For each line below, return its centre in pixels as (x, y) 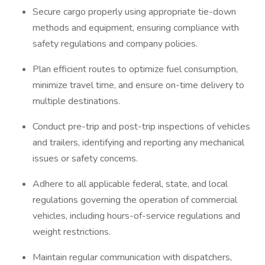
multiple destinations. (77, 101)
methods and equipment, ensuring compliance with (136, 28)
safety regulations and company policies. (116, 44)
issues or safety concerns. (86, 159)
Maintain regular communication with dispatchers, (132, 257)
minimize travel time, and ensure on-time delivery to (138, 85)
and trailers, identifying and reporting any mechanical (138, 143)
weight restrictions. (73, 232)
